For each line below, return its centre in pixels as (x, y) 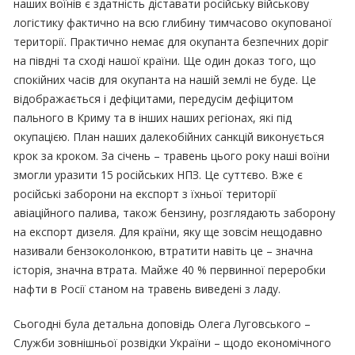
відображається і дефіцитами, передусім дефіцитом (154, 98)
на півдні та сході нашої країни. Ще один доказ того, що (165, 60)
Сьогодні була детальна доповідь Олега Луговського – (162, 323)
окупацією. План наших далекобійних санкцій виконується (169, 136)
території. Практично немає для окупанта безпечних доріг (172, 41)
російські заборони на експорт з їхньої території (145, 193)
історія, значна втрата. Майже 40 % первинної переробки (170, 269)
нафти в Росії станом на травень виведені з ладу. (147, 288)
